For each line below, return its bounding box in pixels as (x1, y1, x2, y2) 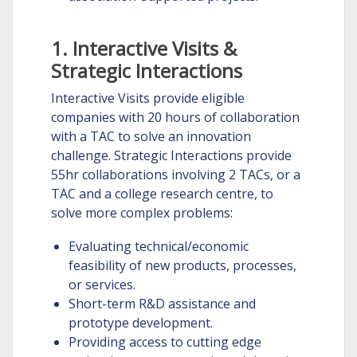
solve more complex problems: (50, 204, 233, 222)
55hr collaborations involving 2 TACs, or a (50, 166, 300, 183)
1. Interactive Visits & (50, 35, 237, 61)
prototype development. (68, 314, 213, 331)
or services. (68, 276, 135, 293)
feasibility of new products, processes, (68, 257, 296, 274)
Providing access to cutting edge (68, 333, 261, 351)
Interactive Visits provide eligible (50, 89, 245, 107)
